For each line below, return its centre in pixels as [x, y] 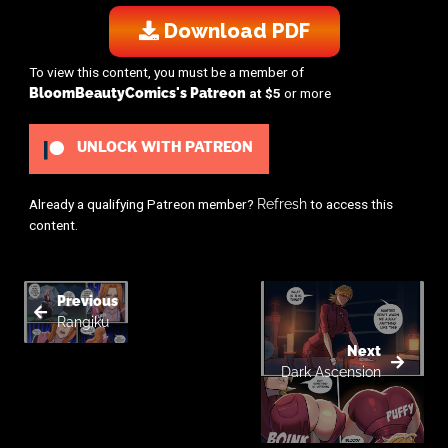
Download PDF [234, 31]
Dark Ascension [331, 372]
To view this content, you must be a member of [166, 72]
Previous [87, 301]
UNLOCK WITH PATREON [164, 148]
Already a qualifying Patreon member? [142, 204]
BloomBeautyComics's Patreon [137, 93]
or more [307, 93]
